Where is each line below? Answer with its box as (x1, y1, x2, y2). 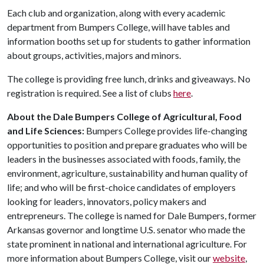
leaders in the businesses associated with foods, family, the (7, 153, 240, 164)
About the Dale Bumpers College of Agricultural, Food (7, 111, 242, 122)
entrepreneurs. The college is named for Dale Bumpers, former (7, 210, 256, 221)
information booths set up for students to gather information (7, 35, 250, 47)
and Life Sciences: (7, 125, 84, 136)
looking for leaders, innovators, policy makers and (7, 196, 206, 207)
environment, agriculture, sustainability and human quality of (7, 167, 248, 179)
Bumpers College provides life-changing (84, 125, 247, 136)
